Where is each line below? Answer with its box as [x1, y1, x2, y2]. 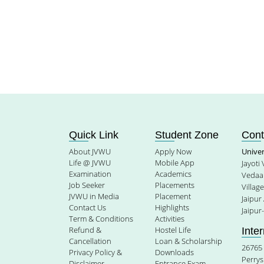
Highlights [155, 202, 190, 213]
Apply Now [155, 146, 192, 157]
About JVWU [69, 146, 111, 157]
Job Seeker [69, 180, 105, 190]
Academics [155, 169, 192, 179]
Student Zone [155, 129, 219, 141]
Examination [69, 169, 111, 179]
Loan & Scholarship [155, 236, 223, 246]
